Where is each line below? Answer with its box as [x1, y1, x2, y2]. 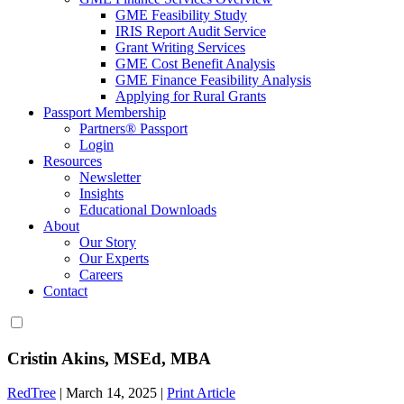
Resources [43, 153, 102, 169]
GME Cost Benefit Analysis [115, 56, 275, 71]
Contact [43, 283, 87, 298]
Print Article [167, 385, 235, 401]
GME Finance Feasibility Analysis [115, 72, 311, 87]
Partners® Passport [79, 121, 188, 136]
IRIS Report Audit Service [115, 23, 266, 39]
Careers [79, 267, 123, 282]
